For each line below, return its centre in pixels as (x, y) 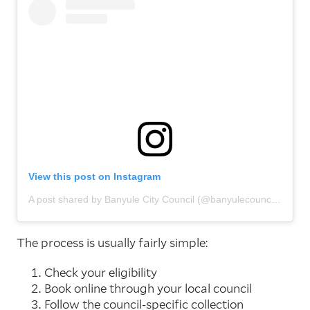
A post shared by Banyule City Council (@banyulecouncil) (276, 199)
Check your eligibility (101, 272)
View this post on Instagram (94, 176)
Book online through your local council (148, 288)
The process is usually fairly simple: (112, 242)
